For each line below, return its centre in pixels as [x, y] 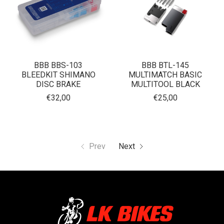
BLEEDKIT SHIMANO [58, 75]
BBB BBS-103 [58, 65]
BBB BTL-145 [165, 65]
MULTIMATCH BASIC [165, 75]
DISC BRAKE [58, 84]
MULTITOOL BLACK [165, 84]
